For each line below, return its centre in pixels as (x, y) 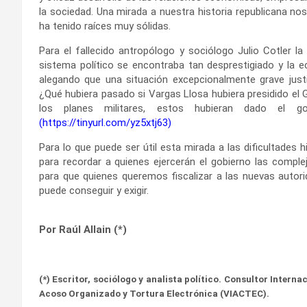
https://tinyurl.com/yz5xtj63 (105, 122)
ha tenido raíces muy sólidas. (105, 26)
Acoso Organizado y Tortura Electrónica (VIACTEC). (154, 293)
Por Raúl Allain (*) (83, 229)
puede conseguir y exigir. (94, 190)
